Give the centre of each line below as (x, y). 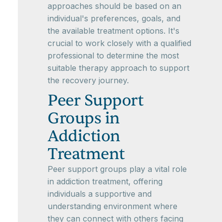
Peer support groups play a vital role (117, 169)
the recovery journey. (88, 80)
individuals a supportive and (100, 194)
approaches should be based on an (114, 6)
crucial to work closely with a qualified (119, 43)
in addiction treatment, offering (105, 181)
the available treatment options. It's (113, 31)
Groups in (84, 118)
